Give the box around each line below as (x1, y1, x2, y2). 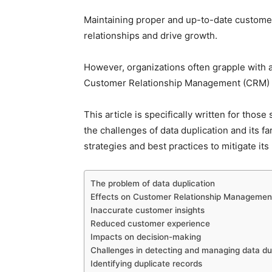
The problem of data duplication (90, 178, 215, 188)
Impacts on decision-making (90, 232, 201, 242)
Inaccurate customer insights (90, 205, 205, 215)
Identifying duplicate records (90, 259, 202, 268)
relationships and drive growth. (84, 30, 217, 41)
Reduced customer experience (90, 219, 210, 228)
